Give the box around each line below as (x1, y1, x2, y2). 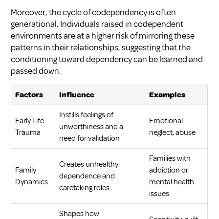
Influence (59, 90, 95, 100)
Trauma (15, 128, 41, 138)
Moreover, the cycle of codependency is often (11, 7, 176, 18)
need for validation (59, 133, 120, 144)
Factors (15, 90, 44, 100)
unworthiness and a (59, 122, 124, 132)
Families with (149, 153, 191, 164)
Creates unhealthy (59, 159, 119, 170)
